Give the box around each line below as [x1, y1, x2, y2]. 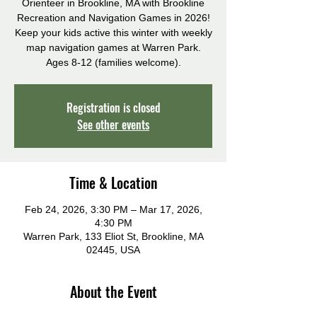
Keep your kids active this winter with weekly [14, 27, 212, 38]
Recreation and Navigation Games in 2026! [16, 12, 210, 23]
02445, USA [86, 244, 140, 255]
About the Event [69, 281, 157, 302]
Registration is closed [66, 99, 161, 116]
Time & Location [69, 172, 157, 193]
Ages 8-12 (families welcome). [45, 57, 181, 68]
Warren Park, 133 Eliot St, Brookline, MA [23, 231, 204, 242]
